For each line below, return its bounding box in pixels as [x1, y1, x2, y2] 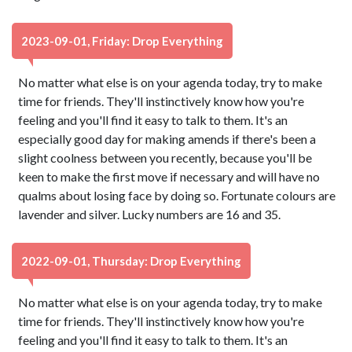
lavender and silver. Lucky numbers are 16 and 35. [18, 207, 281, 222]
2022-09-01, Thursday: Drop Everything [21, 254, 241, 268]
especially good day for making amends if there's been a [18, 131, 317, 146]
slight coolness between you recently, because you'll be [18, 150, 313, 165]
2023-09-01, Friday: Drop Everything [21, 34, 223, 48]
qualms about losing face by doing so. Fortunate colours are [18, 188, 336, 203]
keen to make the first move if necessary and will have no [18, 169, 321, 184]
